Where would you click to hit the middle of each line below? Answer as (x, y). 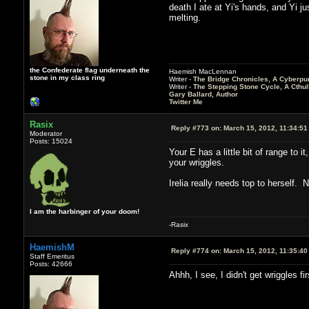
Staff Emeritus (52, 256)
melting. (185, 17)
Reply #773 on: (196, 128)
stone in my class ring (67, 77)
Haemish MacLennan (202, 71)
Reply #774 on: (196, 250)
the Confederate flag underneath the (89, 70)
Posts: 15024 (51, 141)
